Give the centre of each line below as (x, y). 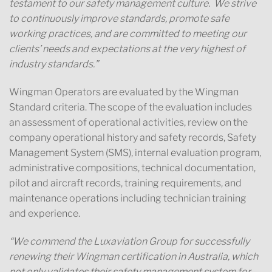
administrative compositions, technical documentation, (132, 168)
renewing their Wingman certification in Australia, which (134, 256)
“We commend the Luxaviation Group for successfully (129, 241)
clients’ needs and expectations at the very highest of (127, 49)
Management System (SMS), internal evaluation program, (135, 153)
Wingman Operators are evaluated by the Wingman (124, 92)
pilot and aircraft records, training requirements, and (125, 183)
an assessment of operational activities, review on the (128, 122)
